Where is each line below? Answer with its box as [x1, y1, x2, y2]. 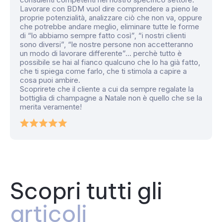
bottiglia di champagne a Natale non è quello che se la [20, 93, 202, 103]
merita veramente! [20, 102, 82, 111]
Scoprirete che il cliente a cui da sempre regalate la [20, 84, 194, 94]
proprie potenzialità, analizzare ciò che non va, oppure [20, 12, 202, 22]
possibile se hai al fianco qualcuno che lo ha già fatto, [20, 57, 200, 67]
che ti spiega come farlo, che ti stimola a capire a [20, 66, 187, 76]
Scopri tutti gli [10, 176, 162, 205]
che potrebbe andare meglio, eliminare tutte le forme [20, 21, 199, 31]
